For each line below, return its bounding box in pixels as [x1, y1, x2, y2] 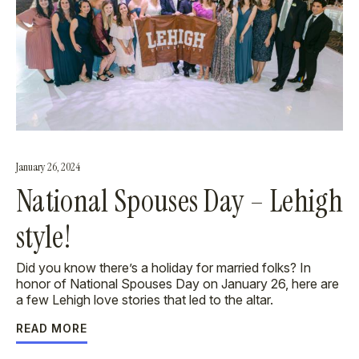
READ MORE [16, 321, 87, 335]
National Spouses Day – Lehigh [16, 181, 343, 221]
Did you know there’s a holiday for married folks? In [16, 260, 311, 276]
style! [16, 217, 72, 257]
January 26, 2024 [16, 159, 80, 174]
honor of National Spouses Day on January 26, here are [16, 276, 339, 292]
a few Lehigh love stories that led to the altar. [16, 292, 273, 308]
